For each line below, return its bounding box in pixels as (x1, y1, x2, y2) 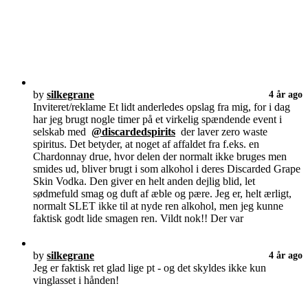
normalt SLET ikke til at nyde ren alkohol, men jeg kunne (33, 199, 283, 212)
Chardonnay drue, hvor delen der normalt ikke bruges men (33, 150, 287, 162)
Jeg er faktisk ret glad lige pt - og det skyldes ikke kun (33, 261, 266, 274)
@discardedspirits (91, 125, 175, 137)
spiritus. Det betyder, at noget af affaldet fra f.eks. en (33, 137, 259, 150)
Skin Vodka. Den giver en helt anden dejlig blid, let (33, 175, 255, 187)
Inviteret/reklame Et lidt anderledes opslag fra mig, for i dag (33, 100, 290, 113)
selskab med (33, 125, 91, 137)
